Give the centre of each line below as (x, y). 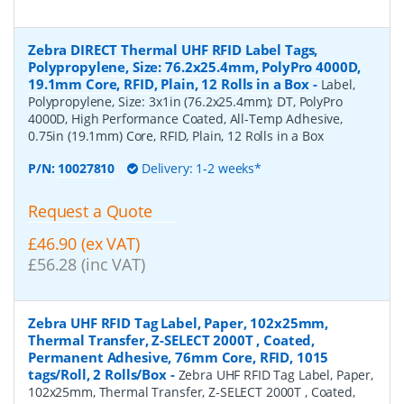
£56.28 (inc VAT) (87, 265)
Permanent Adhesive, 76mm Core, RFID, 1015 (179, 358)
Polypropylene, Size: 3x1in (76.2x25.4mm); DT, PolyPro (185, 101)
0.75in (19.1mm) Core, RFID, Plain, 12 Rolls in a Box (176, 135)
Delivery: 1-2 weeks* (200, 168)
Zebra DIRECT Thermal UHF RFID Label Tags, (173, 49)
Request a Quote (90, 211)
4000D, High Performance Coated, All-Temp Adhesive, (185, 118)
